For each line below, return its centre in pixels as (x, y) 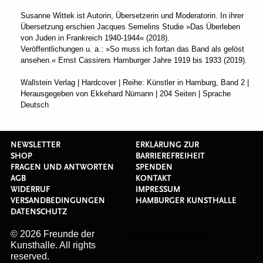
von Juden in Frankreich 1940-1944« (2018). (95, 38)
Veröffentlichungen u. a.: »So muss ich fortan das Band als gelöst (132, 49)
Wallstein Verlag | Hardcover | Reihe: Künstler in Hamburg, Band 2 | (135, 82)
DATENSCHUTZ (39, 212)
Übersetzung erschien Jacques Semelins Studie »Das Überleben (130, 27)
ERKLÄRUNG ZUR (167, 145)
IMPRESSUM (158, 190)
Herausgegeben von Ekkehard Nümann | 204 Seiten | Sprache (126, 94)
